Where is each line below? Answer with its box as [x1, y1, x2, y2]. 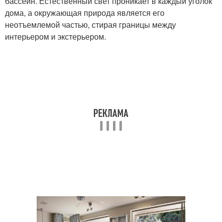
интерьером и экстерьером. [5, 30, 106, 42]
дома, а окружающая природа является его [5, 6, 165, 18]
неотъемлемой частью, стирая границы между [5, 18, 176, 30]
